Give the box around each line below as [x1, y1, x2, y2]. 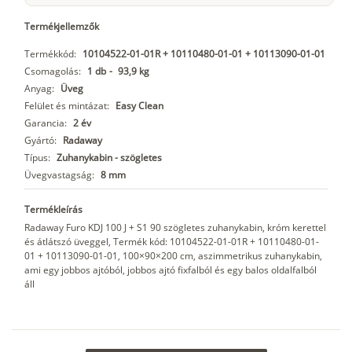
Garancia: [24, 116, 67, 130]
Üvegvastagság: [24, 168, 94, 182]
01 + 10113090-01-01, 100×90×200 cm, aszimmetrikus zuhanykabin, [24, 249, 322, 263]
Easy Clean [115, 99, 163, 113]
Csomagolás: [24, 64, 81, 79]
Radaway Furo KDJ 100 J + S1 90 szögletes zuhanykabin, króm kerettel [24, 221, 326, 235]
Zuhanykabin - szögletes [57, 151, 162, 165]
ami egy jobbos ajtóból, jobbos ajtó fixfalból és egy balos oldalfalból [24, 263, 317, 277]
